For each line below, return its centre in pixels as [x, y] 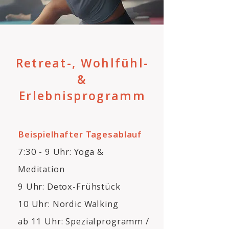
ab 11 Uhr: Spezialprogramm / [84, 221]
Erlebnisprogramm [82, 96]
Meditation [41, 169]
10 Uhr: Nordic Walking [68, 204]
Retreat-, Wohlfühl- [82, 63]
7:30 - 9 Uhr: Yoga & [61, 152]
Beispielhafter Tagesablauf [80, 134]
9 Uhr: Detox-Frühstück [69, 186]
